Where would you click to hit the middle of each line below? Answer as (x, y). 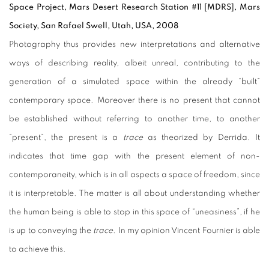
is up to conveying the (51, 231)
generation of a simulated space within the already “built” (134, 82)
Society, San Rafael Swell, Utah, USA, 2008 (94, 26)
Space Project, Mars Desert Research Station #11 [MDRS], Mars (134, 8)
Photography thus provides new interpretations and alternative (134, 45)
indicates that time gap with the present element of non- (134, 156)
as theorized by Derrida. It (204, 138)
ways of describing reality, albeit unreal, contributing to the (134, 63)
